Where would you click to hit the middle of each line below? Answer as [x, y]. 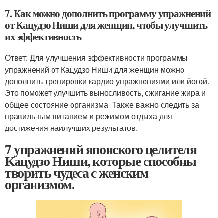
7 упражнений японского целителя [101, 149]
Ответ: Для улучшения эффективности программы [96, 57]
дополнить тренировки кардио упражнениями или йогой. [107, 81]
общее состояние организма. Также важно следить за [102, 104]
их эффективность [43, 36]
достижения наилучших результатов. [71, 127]
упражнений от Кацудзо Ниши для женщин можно [95, 69]
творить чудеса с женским [77, 172]
